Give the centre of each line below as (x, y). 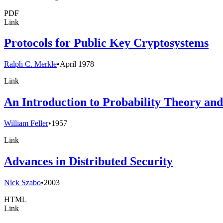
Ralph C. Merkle (30, 64)
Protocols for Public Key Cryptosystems (106, 43)
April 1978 (77, 64)
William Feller (26, 123)
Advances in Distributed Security (88, 162)
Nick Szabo (22, 182)
